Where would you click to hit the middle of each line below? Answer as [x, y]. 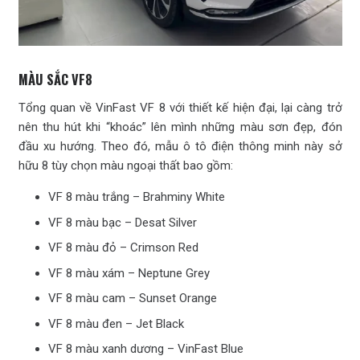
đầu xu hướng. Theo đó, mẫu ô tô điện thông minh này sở [180, 147]
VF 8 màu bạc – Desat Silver [123, 222]
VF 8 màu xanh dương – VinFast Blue [146, 349]
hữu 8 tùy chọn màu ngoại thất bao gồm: [125, 166]
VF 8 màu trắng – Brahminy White [137, 197]
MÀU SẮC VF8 [55, 80]
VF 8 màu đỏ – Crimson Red [123, 248]
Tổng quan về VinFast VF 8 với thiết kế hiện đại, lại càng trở [180, 108]
